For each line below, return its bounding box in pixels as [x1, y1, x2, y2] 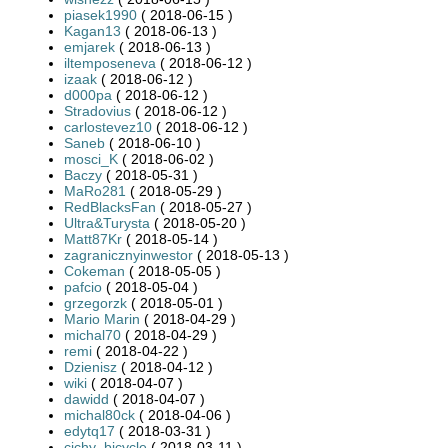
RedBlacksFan [64, 198, 156, 215]
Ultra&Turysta [64, 214, 150, 231]
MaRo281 [64, 182, 126, 199]
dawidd [64, 390, 109, 407]
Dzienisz [64, 358, 117, 375]
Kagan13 [64, 22, 121, 39]
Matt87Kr [64, 230, 122, 247]
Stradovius [64, 102, 131, 119]
